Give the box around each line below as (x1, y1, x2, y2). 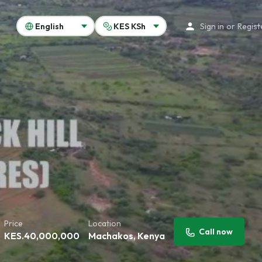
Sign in (200, 20, 225, 32)
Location (88, 218, 121, 229)
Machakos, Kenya (88, 230, 165, 242)
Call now (199, 226, 233, 237)
